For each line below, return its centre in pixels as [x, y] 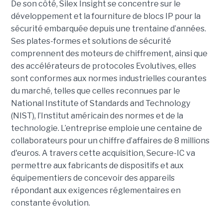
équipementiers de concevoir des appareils [93, 178]
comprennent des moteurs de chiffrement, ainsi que [109, 54]
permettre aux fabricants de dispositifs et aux [97, 166]
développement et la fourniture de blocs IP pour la [106, 16]
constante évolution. [51, 203]
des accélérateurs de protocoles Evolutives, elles [103, 66]
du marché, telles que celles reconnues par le [95, 91]
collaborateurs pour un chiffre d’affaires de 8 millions [110, 141]
